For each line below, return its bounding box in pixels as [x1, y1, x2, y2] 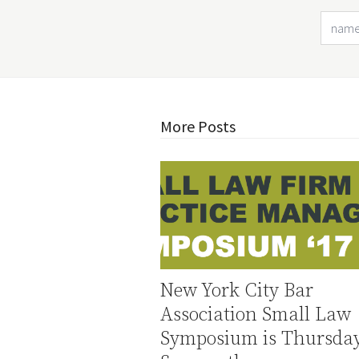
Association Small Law [160, 302, 351, 327]
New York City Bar [160, 278, 313, 303]
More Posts [160, 116, 236, 136]
